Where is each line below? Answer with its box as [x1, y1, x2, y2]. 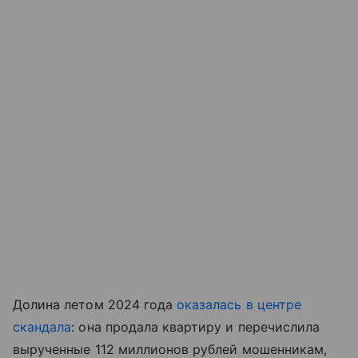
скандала [13, 319, 72, 336]
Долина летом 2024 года [13, 296, 177, 313]
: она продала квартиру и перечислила [71, 319, 320, 336]
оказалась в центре [177, 296, 301, 313]
